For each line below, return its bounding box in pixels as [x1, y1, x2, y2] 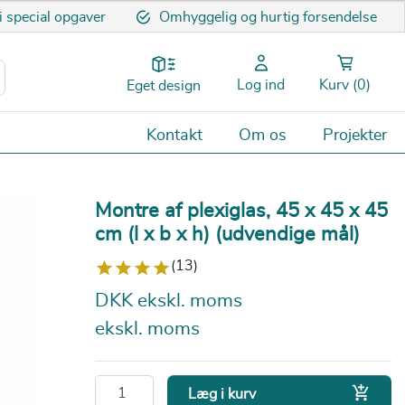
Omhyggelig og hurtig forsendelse [158, 10, 377, 24]
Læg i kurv [188, 387, 257, 402]
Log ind [237, 78, 285, 93]
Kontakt [146, 127, 202, 144]
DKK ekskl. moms [94, 291, 242, 311]
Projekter [323, 127, 387, 144]
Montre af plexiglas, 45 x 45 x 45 [94, 200, 388, 221]
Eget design [127, 79, 201, 94]
